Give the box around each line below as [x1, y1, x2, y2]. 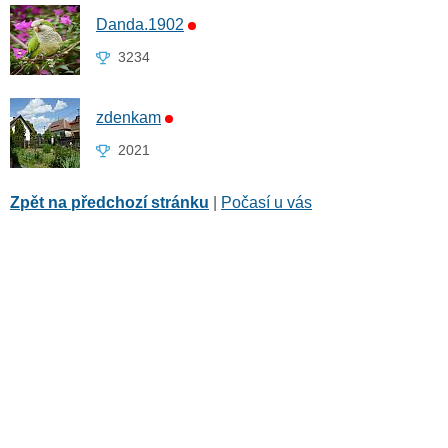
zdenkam [96, 109, 161, 127]
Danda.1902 [96, 16, 184, 34]
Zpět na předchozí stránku [10, 194, 209, 212]
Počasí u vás [221, 194, 312, 212]
